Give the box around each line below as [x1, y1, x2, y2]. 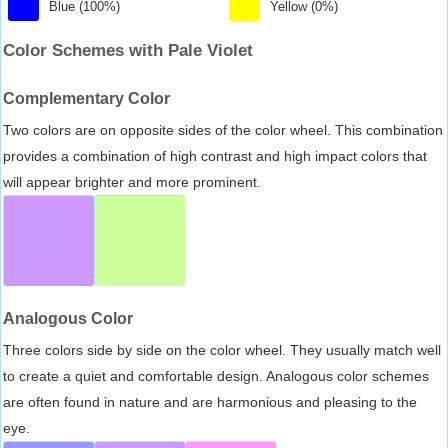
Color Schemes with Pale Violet [3, 40, 253, 60]
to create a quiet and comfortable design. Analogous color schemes [3, 367, 429, 384]
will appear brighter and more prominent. [3, 173, 261, 190]
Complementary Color [3, 89, 170, 107]
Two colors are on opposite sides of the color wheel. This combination [3, 121, 443, 138]
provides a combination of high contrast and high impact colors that [3, 147, 427, 164]
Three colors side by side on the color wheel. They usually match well [3, 341, 441, 358]
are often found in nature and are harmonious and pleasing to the [3, 393, 417, 410]
